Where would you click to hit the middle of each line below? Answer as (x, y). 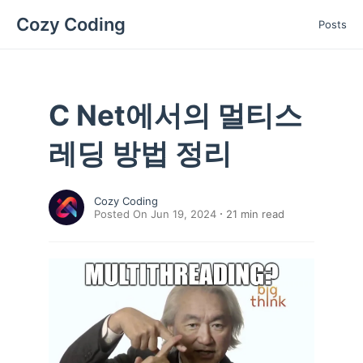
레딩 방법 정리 (140, 153)
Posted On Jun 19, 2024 (155, 214)
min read (261, 214)
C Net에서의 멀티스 (175, 115)
